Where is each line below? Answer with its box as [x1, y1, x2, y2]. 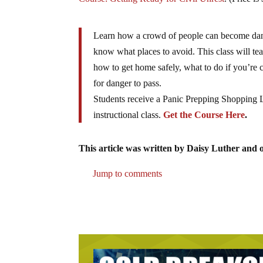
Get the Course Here [163, 109, 245, 120]
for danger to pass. [93, 77, 162, 88]
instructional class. [93, 109, 164, 120]
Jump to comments [90, 168, 163, 178]
